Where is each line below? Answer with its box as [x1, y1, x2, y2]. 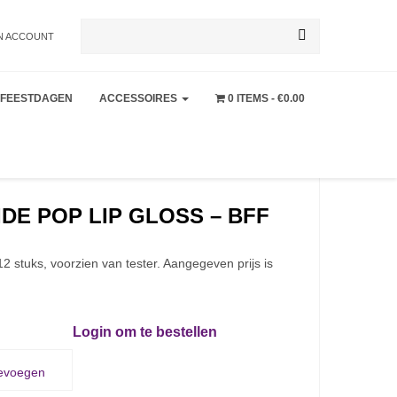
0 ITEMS [228, 92, 269, 105]
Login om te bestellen [72, 324, 217, 339]
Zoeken [80, 27, 128, 42]
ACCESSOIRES [99, 92, 180, 105]
